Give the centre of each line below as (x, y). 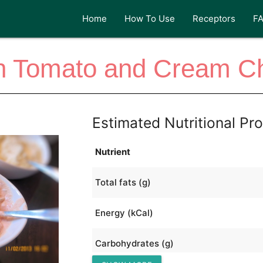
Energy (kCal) (124, 213)
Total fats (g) (123, 182)
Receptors (214, 18)
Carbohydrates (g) (134, 243)
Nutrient (112, 151)
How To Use (150, 18)
